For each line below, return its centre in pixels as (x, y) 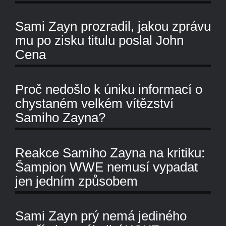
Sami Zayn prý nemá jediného (101, 216)
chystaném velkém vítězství (94, 104)
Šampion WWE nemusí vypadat (106, 167)
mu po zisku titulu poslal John (99, 40)
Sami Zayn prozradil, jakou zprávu (113, 26)
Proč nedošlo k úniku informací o (109, 90)
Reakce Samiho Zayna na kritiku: (110, 153)
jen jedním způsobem (76, 181)
